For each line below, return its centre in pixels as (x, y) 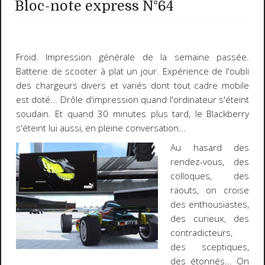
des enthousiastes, (210, 205)
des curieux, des (210, 219)
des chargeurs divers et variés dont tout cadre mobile (132, 86)
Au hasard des (210, 148)
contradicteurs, (202, 233)
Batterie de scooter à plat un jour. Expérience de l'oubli (132, 72)
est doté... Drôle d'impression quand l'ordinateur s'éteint (132, 100)
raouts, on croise (210, 190)
